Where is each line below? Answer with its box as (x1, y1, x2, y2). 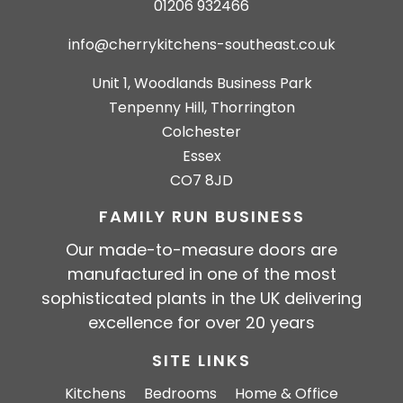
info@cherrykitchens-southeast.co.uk (67, 34, 336, 56)
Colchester (162, 121, 241, 143)
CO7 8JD (170, 170, 233, 192)
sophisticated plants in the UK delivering (41, 286, 362, 309)
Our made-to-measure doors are (66, 237, 337, 261)
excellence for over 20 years (88, 310, 315, 334)
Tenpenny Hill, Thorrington (108, 97, 295, 119)
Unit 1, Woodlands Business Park (91, 73, 312, 94)
